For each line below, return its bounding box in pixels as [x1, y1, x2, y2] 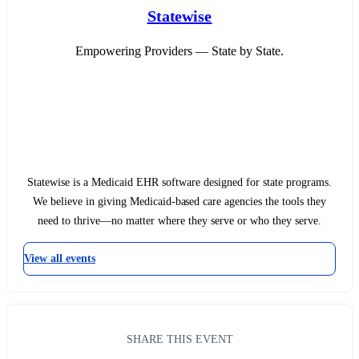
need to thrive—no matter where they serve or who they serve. [38, 215, 321, 228]
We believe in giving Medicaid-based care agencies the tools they [32, 196, 327, 208]
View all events [24, 252, 95, 265]
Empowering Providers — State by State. [75, 44, 284, 58]
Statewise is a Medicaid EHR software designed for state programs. [27, 176, 332, 189]
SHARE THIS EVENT [126, 332, 233, 345]
